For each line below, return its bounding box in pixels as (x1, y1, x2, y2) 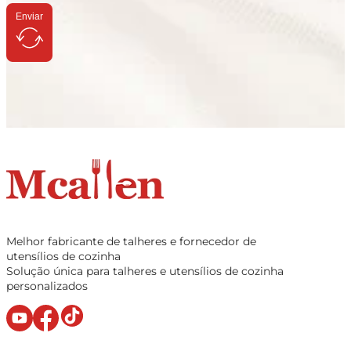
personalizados (6, 279, 88, 294)
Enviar (16, 11, 43, 23)
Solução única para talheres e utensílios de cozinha (6, 264, 284, 279)
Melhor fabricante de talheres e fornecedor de (6, 234, 256, 249)
